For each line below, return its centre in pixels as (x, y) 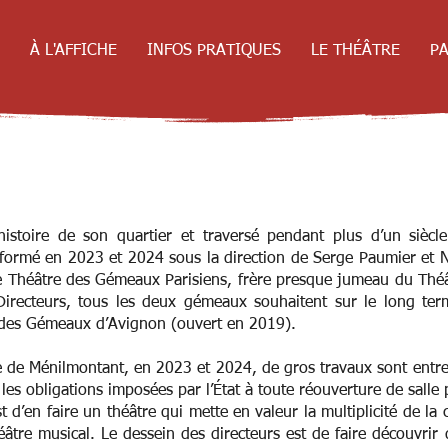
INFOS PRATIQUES (214, 51)
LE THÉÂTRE (355, 51)
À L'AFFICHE (73, 51)
